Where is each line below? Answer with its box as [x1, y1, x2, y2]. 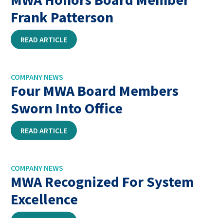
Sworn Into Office [11, 99, 123, 117]
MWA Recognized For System [11, 172, 194, 191]
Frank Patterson [11, 8, 114, 26]
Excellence [11, 190, 78, 208]
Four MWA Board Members [11, 81, 179, 100]
